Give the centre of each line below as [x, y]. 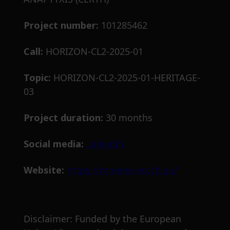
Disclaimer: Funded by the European [102, 219]
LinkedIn [105, 144]
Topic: [37, 78]
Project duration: [63, 118]
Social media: [54, 144]
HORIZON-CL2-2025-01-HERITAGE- [126, 78]
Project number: [61, 25]
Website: [45, 170]
